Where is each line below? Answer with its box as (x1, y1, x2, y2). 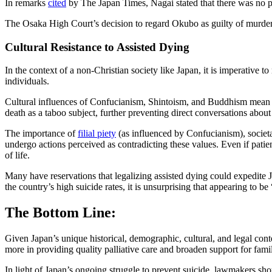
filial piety (78, 128, 116, 139)
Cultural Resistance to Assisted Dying (5, 40, 189, 53)
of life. (5, 150, 32, 161)
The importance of (5, 128, 78, 139)
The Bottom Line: (5, 205, 116, 221)
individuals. (5, 76, 52, 87)
